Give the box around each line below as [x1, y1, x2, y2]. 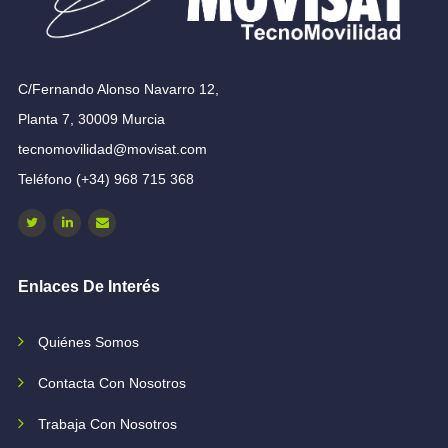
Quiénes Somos [38, 334, 139, 351]
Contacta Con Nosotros [38, 375, 186, 392]
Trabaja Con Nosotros [38, 416, 177, 433]
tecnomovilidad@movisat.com [18, 141, 207, 158]
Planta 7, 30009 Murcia [18, 111, 165, 128]
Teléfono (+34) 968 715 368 [18, 171, 194, 188]
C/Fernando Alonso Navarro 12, [18, 81, 219, 98]
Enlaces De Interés [18, 278, 160, 296]
